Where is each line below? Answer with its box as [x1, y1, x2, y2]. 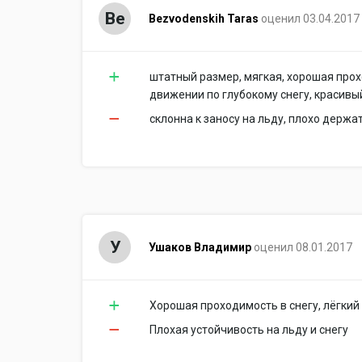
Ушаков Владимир [148, 241, 251, 254]
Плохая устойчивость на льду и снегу [149, 323, 348, 336]
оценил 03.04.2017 [260, 12, 360, 25]
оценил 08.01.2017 [253, 241, 352, 254]
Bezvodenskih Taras [148, 12, 259, 25]
